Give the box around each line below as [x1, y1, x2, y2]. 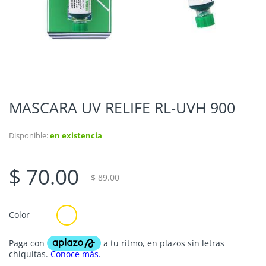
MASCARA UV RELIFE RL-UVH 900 [9, 97, 235, 118]
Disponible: [9, 130, 48, 141]
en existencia [48, 130, 102, 141]
